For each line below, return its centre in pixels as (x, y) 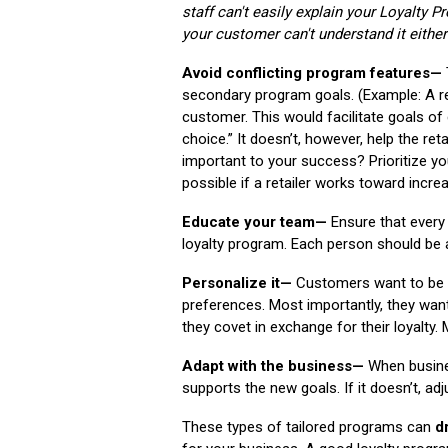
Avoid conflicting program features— (312, 73)
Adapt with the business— (273, 366)
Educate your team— (254, 222)
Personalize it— (237, 283)
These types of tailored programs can (308, 427)
